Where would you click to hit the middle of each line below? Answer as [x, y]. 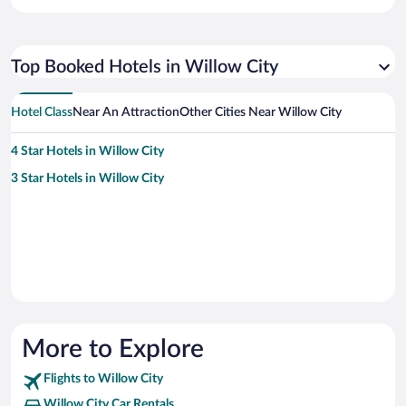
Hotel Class [42, 113]
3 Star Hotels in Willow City [87, 179]
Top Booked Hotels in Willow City [145, 68]
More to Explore [113, 349]
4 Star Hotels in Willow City [87, 152]
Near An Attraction [126, 113]
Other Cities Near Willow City [261, 113]
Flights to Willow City [103, 379]
